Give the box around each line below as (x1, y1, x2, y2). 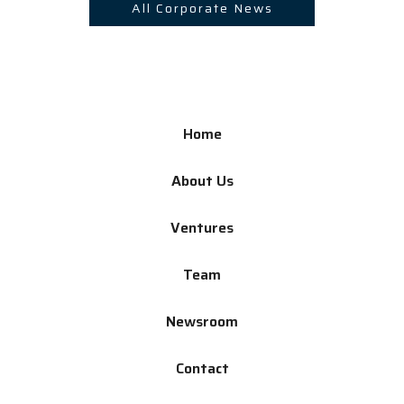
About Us (170, 170, 234, 192)
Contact (175, 357, 229, 380)
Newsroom (166, 310, 238, 333)
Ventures (170, 216, 234, 239)
